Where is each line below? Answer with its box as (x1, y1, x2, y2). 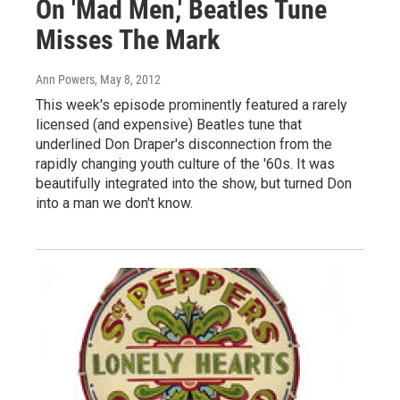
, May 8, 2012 (95, 72, 161, 87)
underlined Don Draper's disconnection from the (36, 136, 332, 154)
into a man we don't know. (36, 195, 193, 212)
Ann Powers (36, 72, 95, 87)
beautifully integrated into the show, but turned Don (36, 175, 352, 193)
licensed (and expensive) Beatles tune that (36, 116, 302, 134)
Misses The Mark (36, 24, 220, 56)
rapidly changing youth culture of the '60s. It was (36, 155, 335, 173)
